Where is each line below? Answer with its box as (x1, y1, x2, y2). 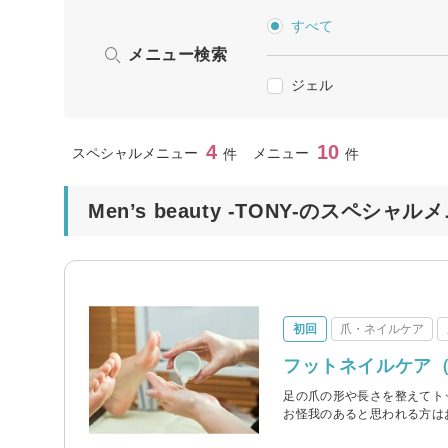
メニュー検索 (128, 45, 228, 63)
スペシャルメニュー (72, 144, 198, 161)
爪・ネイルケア (340, 322, 425, 337)
